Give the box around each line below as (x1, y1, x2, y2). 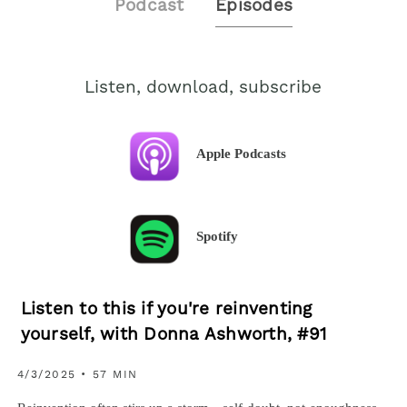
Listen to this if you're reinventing (20, 302, 313, 320)
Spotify (196, 228, 239, 244)
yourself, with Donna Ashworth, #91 (20, 327, 327, 345)
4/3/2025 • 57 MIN (16, 369, 138, 381)
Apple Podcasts (196, 145, 287, 162)
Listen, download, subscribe (84, 79, 323, 97)
